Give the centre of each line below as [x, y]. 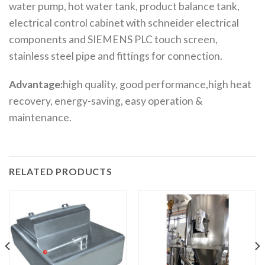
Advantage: [36, 85]
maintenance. [40, 118]
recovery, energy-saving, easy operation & [106, 101]
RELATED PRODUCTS [61, 172]
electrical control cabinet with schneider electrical [124, 22]
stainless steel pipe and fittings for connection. [116, 56]
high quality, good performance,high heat [157, 85]
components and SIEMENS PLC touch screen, [113, 39]
